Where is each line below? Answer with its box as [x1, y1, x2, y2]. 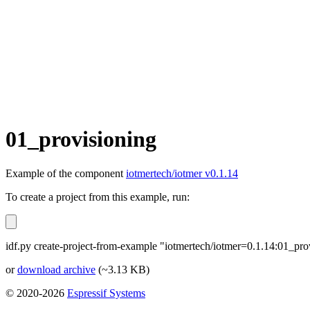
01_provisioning [6, 127, 156, 152]
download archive [17, 263, 95, 275]
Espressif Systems [67, 286, 145, 299]
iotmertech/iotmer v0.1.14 [126, 167, 238, 179]
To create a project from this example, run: [6, 190, 190, 203]
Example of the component [6, 167, 126, 179]
